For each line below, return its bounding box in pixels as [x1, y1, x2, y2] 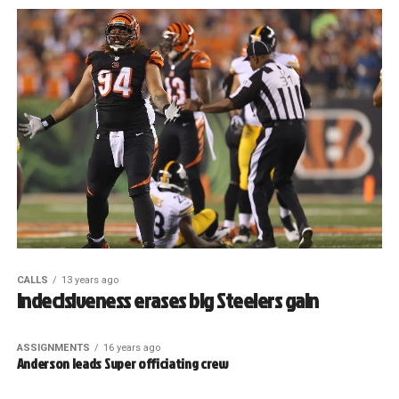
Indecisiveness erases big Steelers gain [16, 285, 319, 316]
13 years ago [61, 274, 118, 287]
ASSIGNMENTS [16, 342, 90, 354]
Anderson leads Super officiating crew [16, 354, 228, 374]
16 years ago [102, 342, 160, 354]
